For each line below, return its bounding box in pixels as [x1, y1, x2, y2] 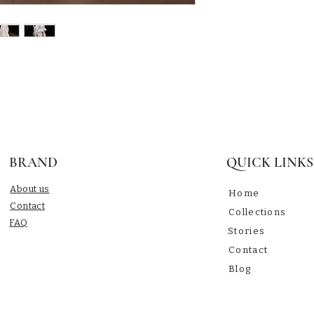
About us [10, 184, 50, 194]
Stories [228, 225, 266, 236]
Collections [228, 206, 287, 217]
